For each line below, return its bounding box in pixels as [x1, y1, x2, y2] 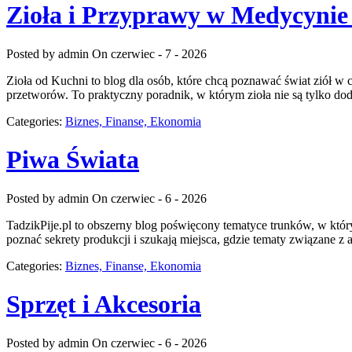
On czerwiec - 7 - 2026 [92, 46, 207, 60]
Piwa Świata [6, 145, 139, 174]
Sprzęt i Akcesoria [6, 290, 201, 319]
